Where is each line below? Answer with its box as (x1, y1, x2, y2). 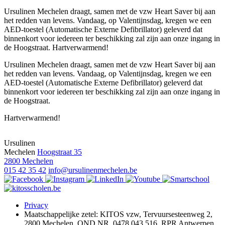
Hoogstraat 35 (37, 147, 82, 156)
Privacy (24, 200, 48, 209)
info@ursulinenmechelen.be (48, 165, 137, 174)
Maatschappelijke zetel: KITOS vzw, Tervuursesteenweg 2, (24, 209, 212, 218)
